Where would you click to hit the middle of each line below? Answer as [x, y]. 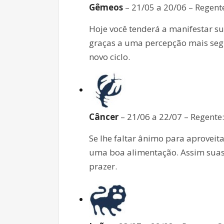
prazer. [103, 166]
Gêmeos [106, 7]
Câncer [104, 116]
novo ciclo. [109, 56]
